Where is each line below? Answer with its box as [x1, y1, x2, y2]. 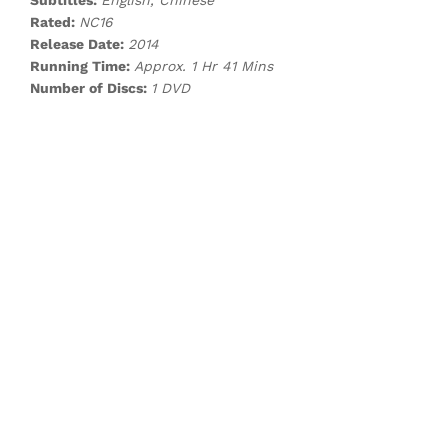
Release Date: [30, 36, 128, 53]
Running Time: [30, 58, 134, 75]
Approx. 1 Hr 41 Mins [134, 58, 273, 75]
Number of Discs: [30, 80, 151, 97]
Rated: [30, 14, 79, 31]
